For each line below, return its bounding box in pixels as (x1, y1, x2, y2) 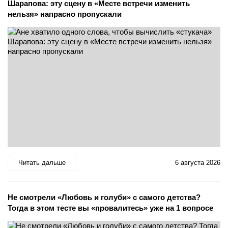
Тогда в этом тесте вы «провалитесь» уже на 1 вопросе (8, 203, 213, 212)
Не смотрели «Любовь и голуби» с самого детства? (8, 192, 201, 202)
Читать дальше (18, 159, 66, 166)
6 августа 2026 (175, 159, 220, 166)
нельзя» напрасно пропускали (8, 10, 122, 19)
